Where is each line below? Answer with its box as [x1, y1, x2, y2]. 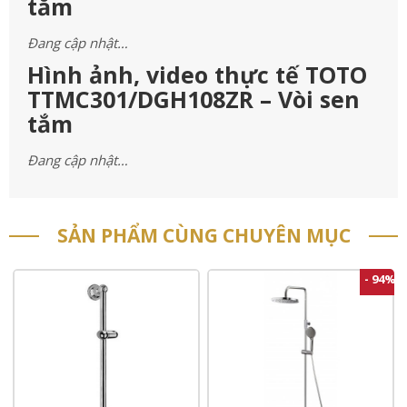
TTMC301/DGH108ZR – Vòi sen [27, 84, 360, 114]
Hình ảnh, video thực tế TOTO [27, 59, 367, 90]
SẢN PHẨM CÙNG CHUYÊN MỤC [56, 223, 351, 248]
